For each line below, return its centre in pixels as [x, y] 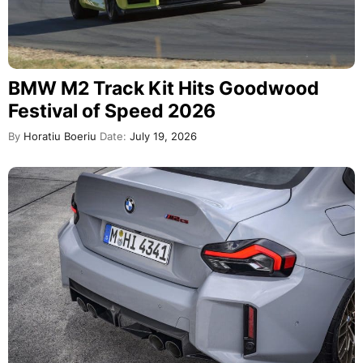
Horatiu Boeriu [58, 136]
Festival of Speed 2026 [112, 111]
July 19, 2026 [162, 136]
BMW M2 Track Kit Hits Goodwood [164, 88]
